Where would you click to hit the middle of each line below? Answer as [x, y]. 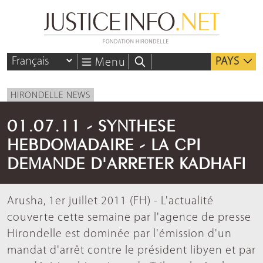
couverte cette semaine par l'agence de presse [129, 218]
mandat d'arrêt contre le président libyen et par [131, 251]
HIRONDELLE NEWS [50, 96]
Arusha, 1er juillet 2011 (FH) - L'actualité [110, 202]
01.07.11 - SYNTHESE [91, 124]
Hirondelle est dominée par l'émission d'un [119, 235]
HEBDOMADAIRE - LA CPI [104, 143]
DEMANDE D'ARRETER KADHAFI [127, 161]
